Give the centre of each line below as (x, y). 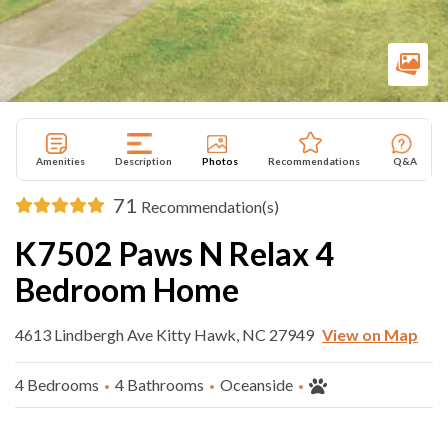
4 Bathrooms (159, 384)
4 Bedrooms (57, 384)
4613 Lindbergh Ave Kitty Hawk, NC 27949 (164, 334)
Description (143, 161)
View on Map (370, 334)
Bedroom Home (127, 289)
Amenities (60, 161)
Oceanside (256, 384)
